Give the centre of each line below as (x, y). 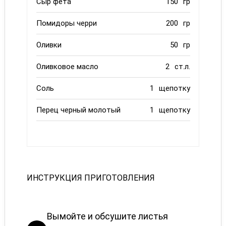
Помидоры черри (66, 23)
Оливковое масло (67, 67)
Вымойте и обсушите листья (107, 216)
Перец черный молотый (78, 110)
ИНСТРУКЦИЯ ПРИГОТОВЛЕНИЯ (91, 178)
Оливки (49, 45)
